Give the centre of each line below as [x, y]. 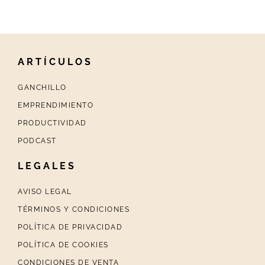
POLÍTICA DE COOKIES [63, 245]
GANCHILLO [42, 88]
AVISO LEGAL [45, 192]
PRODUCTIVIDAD [52, 123]
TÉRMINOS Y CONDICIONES [74, 210]
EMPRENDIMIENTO [56, 106]
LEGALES [47, 166]
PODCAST [37, 141]
